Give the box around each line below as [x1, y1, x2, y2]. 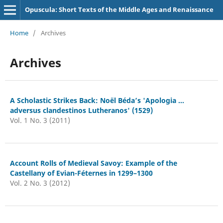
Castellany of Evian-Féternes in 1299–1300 [9, 168, 153, 178]
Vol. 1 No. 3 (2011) [9, 115, 70, 125]
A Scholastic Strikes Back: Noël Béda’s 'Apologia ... [9, 95, 184, 105]
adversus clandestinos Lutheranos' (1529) [9, 105, 153, 115]
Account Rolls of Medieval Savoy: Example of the [9, 158, 177, 168]
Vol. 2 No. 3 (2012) [9, 178, 70, 188]
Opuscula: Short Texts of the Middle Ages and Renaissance [24, 5, 214, 14]
